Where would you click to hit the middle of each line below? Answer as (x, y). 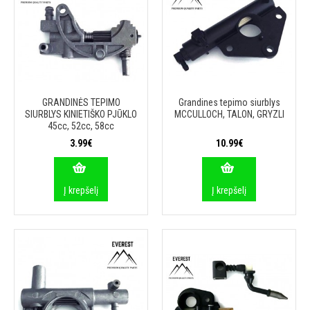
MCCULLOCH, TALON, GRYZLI (229, 114)
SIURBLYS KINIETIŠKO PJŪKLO (81, 114)
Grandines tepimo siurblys (229, 102)
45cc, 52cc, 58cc (81, 126)
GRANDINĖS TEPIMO (81, 102)
